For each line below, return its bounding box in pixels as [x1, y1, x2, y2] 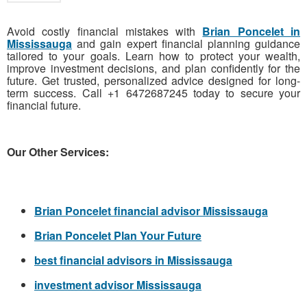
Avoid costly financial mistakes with [7, 23, 203, 40]
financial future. [7, 97, 81, 114]
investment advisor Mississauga [34, 277, 201, 293]
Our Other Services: [7, 144, 109, 160]
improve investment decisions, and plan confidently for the [7, 60, 300, 77]
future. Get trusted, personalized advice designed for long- [7, 73, 300, 89]
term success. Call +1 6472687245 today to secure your [7, 85, 300, 101]
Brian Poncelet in [202, 23, 301, 40]
